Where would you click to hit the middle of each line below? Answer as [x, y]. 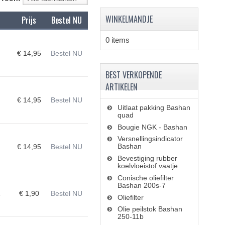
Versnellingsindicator [150, 139]
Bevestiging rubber [147, 158]
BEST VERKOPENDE [133, 75]
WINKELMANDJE [129, 19]
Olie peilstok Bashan [150, 209]
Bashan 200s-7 [141, 186]
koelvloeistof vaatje [147, 166]
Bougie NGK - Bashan [152, 127]
